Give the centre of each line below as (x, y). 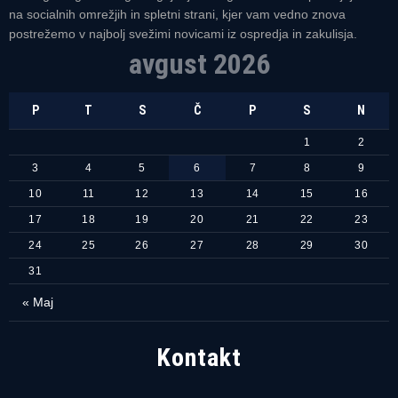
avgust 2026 (199, 64)
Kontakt (199, 358)
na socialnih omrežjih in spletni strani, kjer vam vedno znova (177, 15)
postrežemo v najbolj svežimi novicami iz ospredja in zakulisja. (183, 34)
